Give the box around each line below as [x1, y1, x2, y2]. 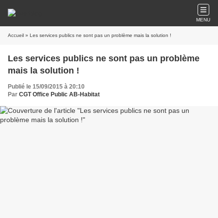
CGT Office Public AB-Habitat [19, 91, 100, 98]
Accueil [8, 33, 24, 38]
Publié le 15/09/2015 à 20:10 [8, 83, 85, 90]
